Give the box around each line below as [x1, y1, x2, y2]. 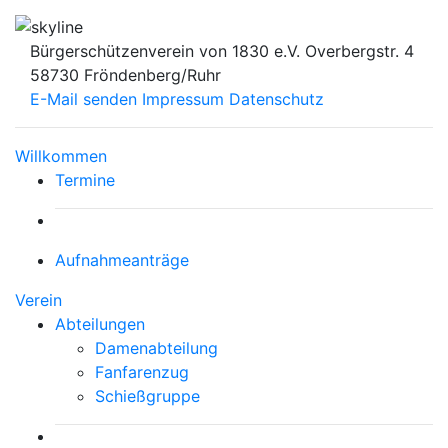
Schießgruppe [95, 386, 200, 407]
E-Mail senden [30, 89, 137, 110]
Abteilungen [55, 314, 145, 335]
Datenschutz [229, 89, 324, 110]
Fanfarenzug [95, 362, 189, 383]
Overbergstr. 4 [305, 41, 414, 62]
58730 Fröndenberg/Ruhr [30, 65, 221, 86]
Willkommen [15, 146, 107, 167]
